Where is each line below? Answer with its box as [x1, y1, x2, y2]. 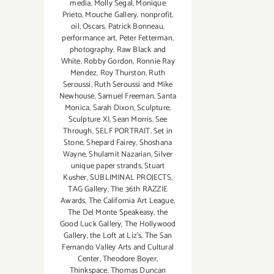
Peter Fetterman [119, 32, 172, 45]
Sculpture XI [68, 113, 110, 127]
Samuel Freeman [98, 90, 154, 103]
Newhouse [59, 90, 95, 103]
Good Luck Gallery [59, 218, 122, 231]
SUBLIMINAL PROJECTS [89, 171, 171, 185]
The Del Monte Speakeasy [67, 206, 154, 220]
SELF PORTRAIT [95, 125, 150, 138]
